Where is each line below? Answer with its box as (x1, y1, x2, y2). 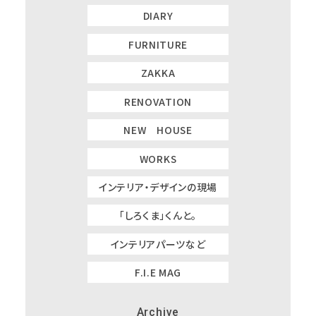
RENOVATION (124, 94, 192, 109)
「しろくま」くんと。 (119, 208, 197, 223)
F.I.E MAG (134, 265, 182, 280)
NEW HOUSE (123, 123, 193, 138)
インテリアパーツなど (110, 236, 206, 251)
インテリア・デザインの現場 (98, 180, 218, 195)
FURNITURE (128, 37, 188, 51)
